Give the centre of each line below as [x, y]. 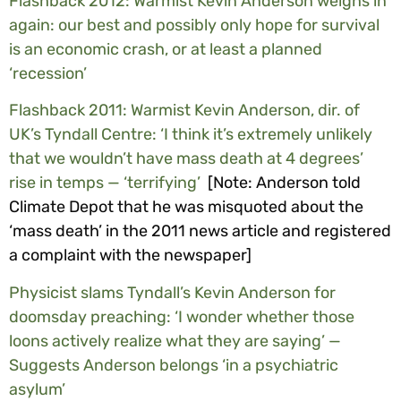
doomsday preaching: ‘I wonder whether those [182, 316]
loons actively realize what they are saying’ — [175, 341]
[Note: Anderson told [281, 183]
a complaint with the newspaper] [130, 256]
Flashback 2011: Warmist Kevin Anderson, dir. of [184, 111]
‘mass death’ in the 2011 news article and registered [200, 231]
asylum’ [37, 389]
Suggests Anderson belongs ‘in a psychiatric [174, 365]
